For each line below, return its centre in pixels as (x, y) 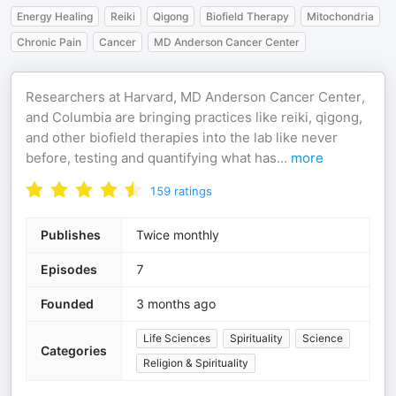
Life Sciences (177, 338)
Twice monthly (178, 235)
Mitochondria (340, 16)
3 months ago (176, 304)
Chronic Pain (49, 42)
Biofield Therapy (247, 16)
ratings (193, 191)
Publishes (71, 235)
